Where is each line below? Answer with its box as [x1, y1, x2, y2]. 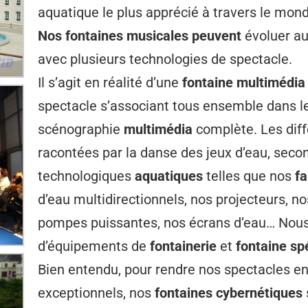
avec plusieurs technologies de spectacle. [38, 51, 292, 67]
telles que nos [203, 168, 295, 184]
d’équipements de [38, 238, 150, 254]
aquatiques [135, 168, 203, 184]
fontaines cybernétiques [155, 285, 302, 301]
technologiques [38, 168, 135, 184]
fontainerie [150, 238, 217, 254]
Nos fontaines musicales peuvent [38, 27, 241, 44]
